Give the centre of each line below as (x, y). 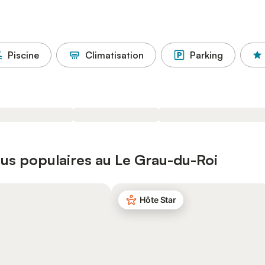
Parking (206, 55)
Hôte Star (158, 200)
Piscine (23, 55)
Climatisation (114, 55)
